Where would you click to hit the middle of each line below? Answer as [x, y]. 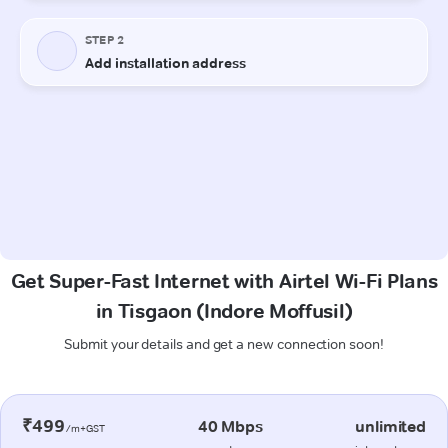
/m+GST [85, 428]
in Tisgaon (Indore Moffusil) [224, 310]
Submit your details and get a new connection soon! [224, 343]
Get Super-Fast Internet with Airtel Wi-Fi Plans [224, 280]
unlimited [390, 426]
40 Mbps [230, 426]
